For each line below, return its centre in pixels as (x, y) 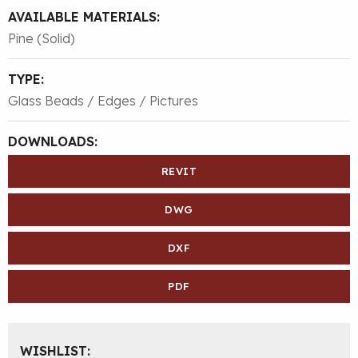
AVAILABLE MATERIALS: (84, 17)
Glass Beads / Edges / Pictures (103, 101)
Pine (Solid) (42, 39)
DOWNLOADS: (53, 142)
